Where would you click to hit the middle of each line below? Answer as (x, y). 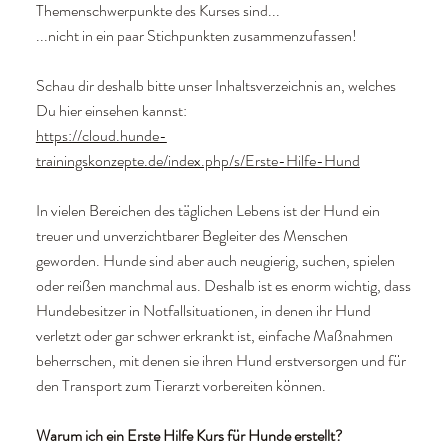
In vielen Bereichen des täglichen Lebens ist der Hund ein (207, 211)
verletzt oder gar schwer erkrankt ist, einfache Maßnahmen (214, 336)
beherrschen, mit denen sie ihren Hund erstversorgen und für (220, 361)
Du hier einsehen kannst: (111, 111)
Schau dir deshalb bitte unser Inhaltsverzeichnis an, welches (215, 86)
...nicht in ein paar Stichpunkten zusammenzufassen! (196, 36)
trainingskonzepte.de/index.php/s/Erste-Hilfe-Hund (197, 161)
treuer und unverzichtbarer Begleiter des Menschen (191, 236)
